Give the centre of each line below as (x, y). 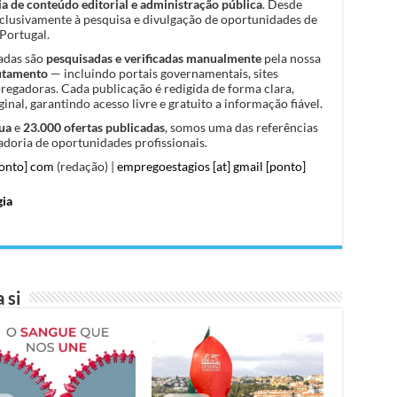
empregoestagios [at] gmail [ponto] (211, 166)
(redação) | (85, 166)
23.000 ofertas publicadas (93, 127)
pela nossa (291, 58)
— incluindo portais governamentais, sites (163, 73)
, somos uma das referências (241, 127)
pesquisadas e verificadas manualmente (153, 58)
